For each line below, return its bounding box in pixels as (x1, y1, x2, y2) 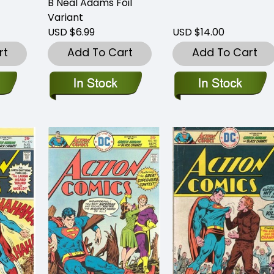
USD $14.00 (172, 24, 224, 39)
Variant (48, 10, 83, 24)
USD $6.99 (48, 24, 95, 39)
